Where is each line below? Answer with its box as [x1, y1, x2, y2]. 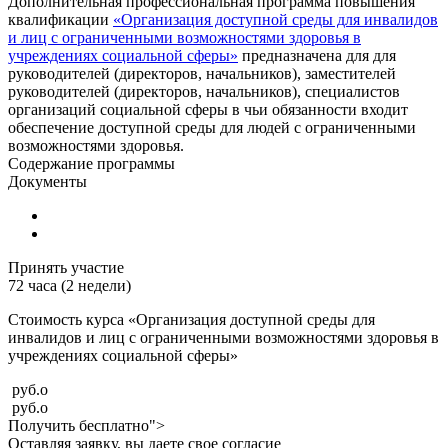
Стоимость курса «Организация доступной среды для [8, 310, 375, 328]
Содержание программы [8, 154, 175, 172]
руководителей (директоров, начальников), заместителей [8, 64, 396, 82]
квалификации [8, 10, 113, 28]
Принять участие [8, 258, 124, 276]
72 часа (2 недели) [8, 276, 131, 294]
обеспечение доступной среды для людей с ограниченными [8, 118, 416, 136]
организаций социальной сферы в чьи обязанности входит [8, 100, 408, 118]
